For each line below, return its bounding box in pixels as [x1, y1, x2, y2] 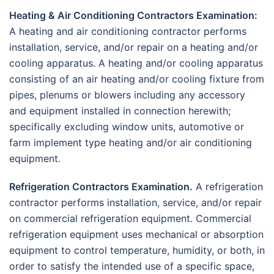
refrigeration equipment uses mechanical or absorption [9, 228, 264, 241]
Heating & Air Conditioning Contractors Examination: [9, 9, 257, 22]
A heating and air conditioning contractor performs [9, 25, 246, 38]
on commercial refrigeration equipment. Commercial [9, 212, 251, 225]
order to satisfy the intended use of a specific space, [9, 260, 254, 273]
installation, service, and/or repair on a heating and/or [9, 41, 258, 54]
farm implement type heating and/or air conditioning [9, 136, 252, 149]
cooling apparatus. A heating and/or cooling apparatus [9, 57, 263, 70]
